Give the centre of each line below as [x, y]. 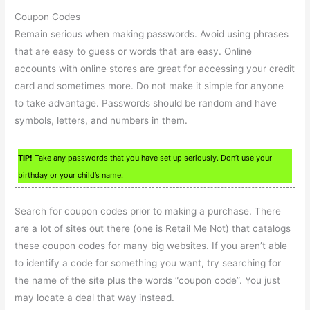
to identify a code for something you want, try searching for [148, 263]
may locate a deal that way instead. [95, 297]
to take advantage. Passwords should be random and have [146, 103]
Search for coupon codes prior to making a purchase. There [148, 211]
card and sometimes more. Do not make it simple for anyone [149, 86]
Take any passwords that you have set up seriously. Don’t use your [153, 158]
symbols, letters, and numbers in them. [101, 121]
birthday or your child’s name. [71, 175]
